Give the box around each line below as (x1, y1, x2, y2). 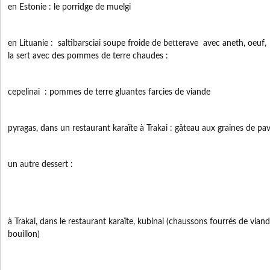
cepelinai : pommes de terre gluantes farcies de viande (8, 88, 210, 96)
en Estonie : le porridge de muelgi (8, 3, 131, 11)
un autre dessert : (8, 160, 73, 169)
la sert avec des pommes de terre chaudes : (8, 52, 168, 60)
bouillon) (8, 230, 42, 239)
